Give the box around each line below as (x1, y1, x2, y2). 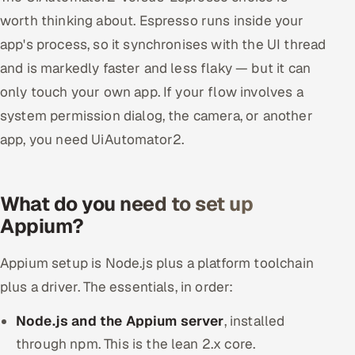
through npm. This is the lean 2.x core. (16, 335, 256, 353)
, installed (223, 312, 285, 330)
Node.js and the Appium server (16, 312, 224, 330)
